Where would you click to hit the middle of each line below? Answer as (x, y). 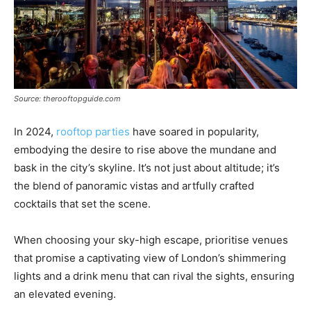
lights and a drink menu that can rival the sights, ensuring (154, 276)
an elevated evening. (65, 294)
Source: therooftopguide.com (67, 98)
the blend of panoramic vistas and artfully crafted (134, 185)
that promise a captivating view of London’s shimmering (150, 258)
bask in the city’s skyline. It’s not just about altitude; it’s (147, 167)
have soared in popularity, (194, 131)
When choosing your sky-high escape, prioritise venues (151, 239)
